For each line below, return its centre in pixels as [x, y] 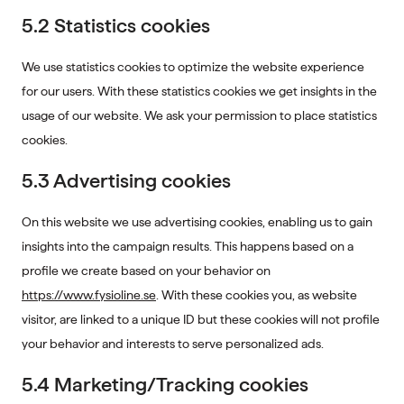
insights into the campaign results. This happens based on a [188, 246]
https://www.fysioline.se [89, 295]
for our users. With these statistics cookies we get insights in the [199, 91]
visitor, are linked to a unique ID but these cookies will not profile [201, 319]
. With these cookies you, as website [257, 295]
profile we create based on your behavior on [146, 271]
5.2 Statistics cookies [116, 25]
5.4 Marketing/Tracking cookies [165, 384]
